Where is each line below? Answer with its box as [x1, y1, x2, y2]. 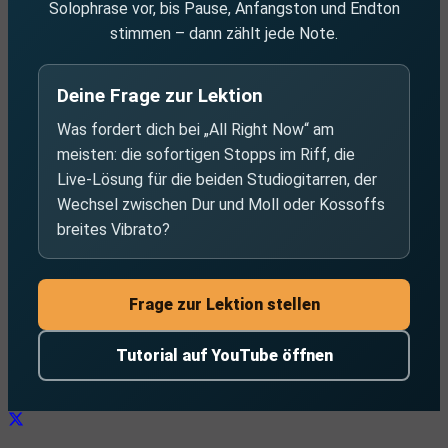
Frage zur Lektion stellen [128, 295, 320, 314]
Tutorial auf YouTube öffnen [115, 346, 333, 365]
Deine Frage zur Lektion [57, 84, 263, 107]
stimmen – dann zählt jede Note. [110, 24, 338, 43]
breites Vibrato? [57, 220, 170, 239]
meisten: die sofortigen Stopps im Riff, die [57, 145, 355, 164]
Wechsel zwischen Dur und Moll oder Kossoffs [57, 195, 385, 214]
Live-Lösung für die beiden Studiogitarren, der [57, 170, 377, 189]
